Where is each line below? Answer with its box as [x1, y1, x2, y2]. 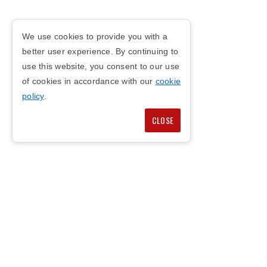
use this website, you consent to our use [22, 61, 179, 71]
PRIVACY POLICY [19, 237, 82, 251]
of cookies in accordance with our [22, 76, 156, 86]
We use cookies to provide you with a [22, 32, 167, 41]
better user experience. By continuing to [22, 46, 178, 56]
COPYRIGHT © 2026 [19, 187, 100, 201]
